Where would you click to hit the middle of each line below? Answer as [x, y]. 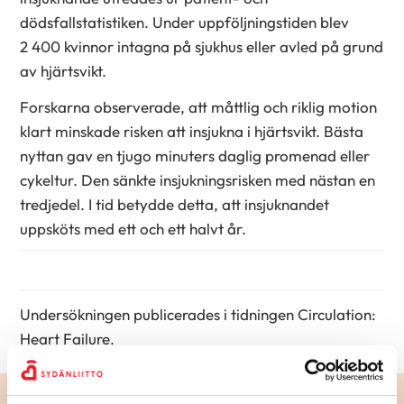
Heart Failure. [68, 339]
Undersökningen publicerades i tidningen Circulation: [198, 315]
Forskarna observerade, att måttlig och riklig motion [199, 107]
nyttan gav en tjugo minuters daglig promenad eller [195, 156]
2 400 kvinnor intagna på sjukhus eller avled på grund [202, 46]
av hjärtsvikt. [64, 70]
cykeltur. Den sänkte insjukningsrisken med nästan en [198, 180]
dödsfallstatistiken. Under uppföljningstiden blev [185, 22]
